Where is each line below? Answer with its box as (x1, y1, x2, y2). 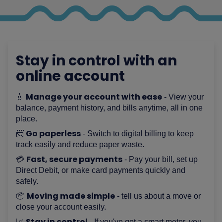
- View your (162, 92, 204, 101)
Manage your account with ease (26, 91, 163, 103)
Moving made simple (27, 190, 115, 202)
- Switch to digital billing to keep (81, 129, 194, 138)
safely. (16, 176, 39, 185)
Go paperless (26, 127, 81, 139)
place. (16, 114, 38, 123)
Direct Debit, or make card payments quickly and (16, 166, 186, 174)
